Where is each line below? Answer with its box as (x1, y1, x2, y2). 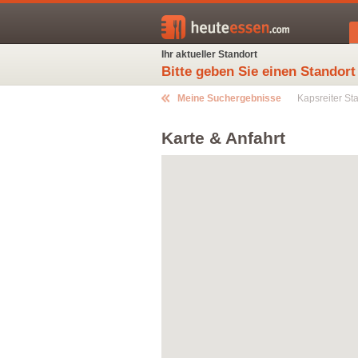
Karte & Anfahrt (161, 129, 285, 147)
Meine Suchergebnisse (177, 93, 281, 104)
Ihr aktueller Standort (161, 49, 257, 60)
